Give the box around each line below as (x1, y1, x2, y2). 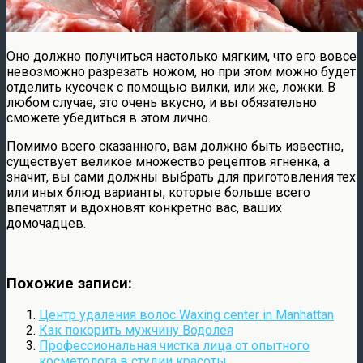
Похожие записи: (6, 274, 132, 293)
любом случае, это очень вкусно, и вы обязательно (6, 94, 317, 110)
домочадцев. (6, 215, 86, 231)
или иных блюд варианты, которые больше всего (6, 184, 310, 200)
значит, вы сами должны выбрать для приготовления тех (6, 169, 356, 185)
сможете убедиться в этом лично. (6, 109, 211, 126)
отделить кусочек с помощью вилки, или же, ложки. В (6, 79, 335, 95)
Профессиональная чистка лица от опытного (39, 338, 310, 354)
